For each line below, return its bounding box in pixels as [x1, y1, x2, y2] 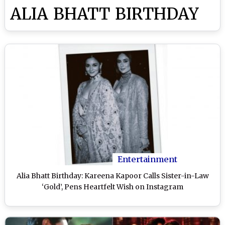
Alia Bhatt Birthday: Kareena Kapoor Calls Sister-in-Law [16, 171, 209, 180]
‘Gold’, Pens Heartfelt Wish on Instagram [42, 182, 183, 191]
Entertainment [118, 154, 177, 164]
